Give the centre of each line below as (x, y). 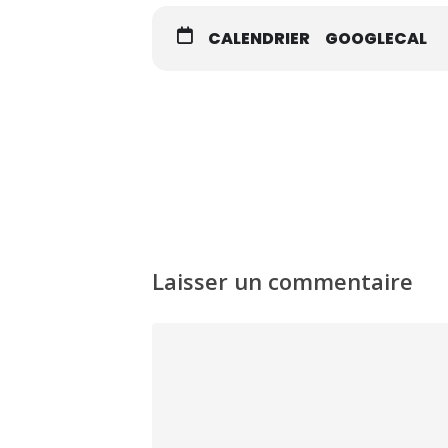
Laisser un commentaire (282, 280)
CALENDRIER (259, 38)
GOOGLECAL (376, 38)
